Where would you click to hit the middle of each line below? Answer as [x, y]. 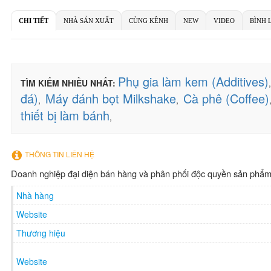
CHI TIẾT [34, 21]
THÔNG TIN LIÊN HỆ [59, 154]
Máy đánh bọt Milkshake [111, 98]
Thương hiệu [41, 233]
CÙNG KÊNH [149, 21]
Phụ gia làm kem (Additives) [193, 81]
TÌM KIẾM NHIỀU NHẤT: [68, 83]
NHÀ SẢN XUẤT [89, 21]
